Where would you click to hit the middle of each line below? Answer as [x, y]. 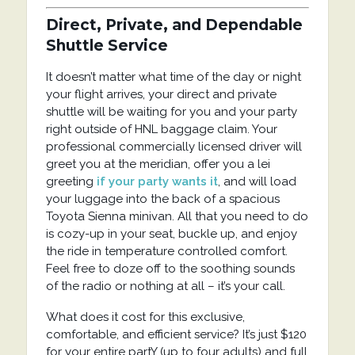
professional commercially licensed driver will [174, 146]
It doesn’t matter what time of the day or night [173, 76]
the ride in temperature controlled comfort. [166, 251]
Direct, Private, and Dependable [174, 25]
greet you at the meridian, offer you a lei [158, 164]
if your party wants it [157, 181]
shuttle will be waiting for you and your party [171, 111]
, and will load [257, 181]
